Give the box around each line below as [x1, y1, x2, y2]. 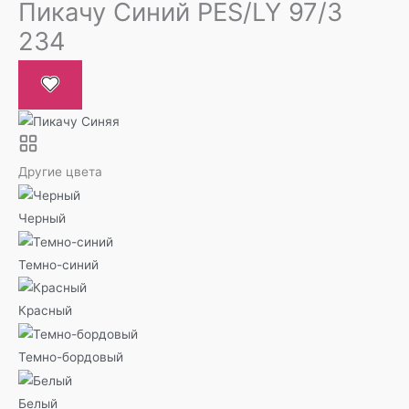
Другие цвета [18, 164, 102, 180]
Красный [18, 303, 72, 319]
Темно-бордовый [18, 350, 123, 365]
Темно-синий [18, 257, 99, 272]
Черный [18, 210, 66, 225]
